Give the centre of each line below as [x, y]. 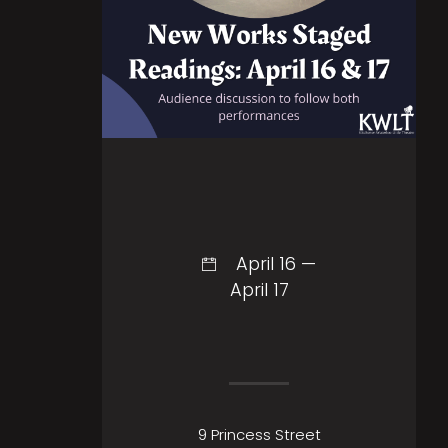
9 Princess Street [259, 434]
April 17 [259, 290]
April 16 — [275, 264]
